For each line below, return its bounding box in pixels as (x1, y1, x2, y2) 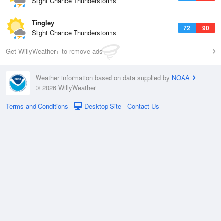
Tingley (32, 18, 54, 27)
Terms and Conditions (6, 101, 68, 110)
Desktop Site (84, 101, 121, 110)
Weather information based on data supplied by (36, 73, 172, 83)
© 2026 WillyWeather (36, 83, 96, 93)
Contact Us (127, 101, 159, 110)
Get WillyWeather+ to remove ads (6, 46, 103, 56)
